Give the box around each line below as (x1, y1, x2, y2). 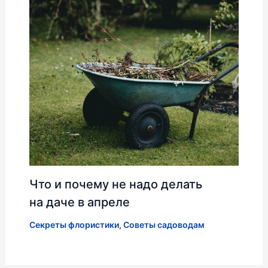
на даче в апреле (29, 195, 130, 210)
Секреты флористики (29, 220, 119, 230)
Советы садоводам (123, 220, 205, 230)
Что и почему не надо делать (29, 177, 202, 192)
